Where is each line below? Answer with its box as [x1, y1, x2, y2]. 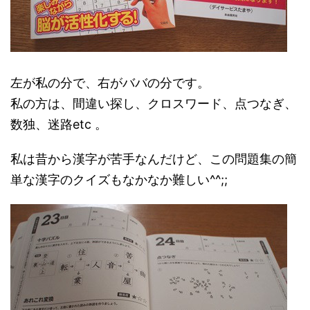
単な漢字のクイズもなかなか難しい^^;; [10, 172, 228, 187]
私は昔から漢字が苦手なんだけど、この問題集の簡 [10, 152, 297, 166]
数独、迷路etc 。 [10, 117, 107, 131]
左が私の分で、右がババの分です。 [10, 75, 210, 90]
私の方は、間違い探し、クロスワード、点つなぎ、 [10, 96, 297, 111]
